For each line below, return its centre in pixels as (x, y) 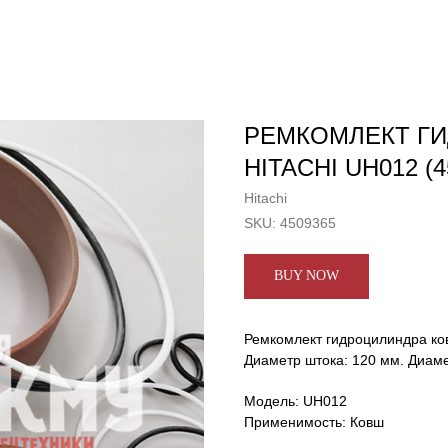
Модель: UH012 (295, 401)
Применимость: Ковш (314, 422)
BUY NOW (306, 275)
